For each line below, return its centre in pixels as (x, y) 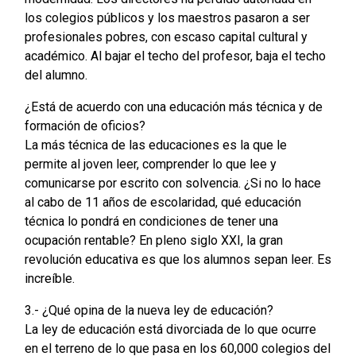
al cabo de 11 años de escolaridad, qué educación (163, 203)
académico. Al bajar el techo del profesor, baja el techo (175, 56)
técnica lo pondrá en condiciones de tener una (151, 222)
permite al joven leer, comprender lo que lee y (150, 164)
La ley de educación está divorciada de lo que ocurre (170, 330)
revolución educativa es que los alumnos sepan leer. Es (178, 260)
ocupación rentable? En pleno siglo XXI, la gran (153, 241)
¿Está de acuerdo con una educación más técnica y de (173, 107)
